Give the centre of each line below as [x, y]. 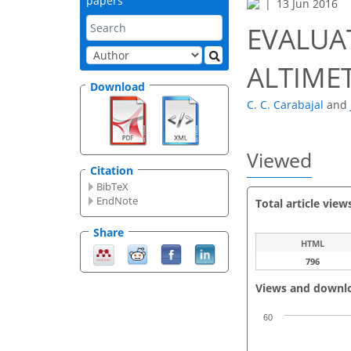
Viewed [279, 160]
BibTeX [113, 187]
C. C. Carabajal [285, 105]
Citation [112, 171]
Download [118, 86]
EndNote [118, 201]
